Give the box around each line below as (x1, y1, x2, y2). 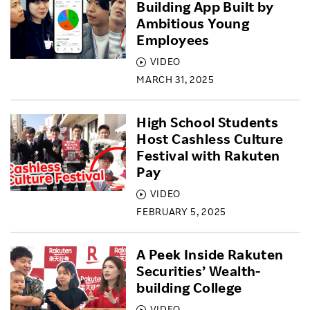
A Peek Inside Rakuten (136, 246, 284, 263)
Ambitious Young (136, 15, 250, 32)
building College (136, 279, 242, 296)
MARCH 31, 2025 (136, 73, 215, 85)
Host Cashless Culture (136, 130, 284, 147)
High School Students (136, 113, 279, 131)
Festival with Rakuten (136, 147, 280, 164)
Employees (136, 31, 210, 48)
